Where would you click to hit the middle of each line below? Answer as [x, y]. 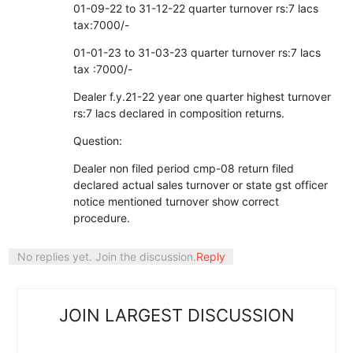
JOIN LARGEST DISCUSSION [176, 315]
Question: [97, 140]
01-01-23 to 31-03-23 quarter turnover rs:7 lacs [197, 52]
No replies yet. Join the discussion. [106, 256]
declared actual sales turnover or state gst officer [200, 184]
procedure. [101, 217]
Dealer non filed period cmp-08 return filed [183, 168]
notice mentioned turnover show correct [176, 201]
